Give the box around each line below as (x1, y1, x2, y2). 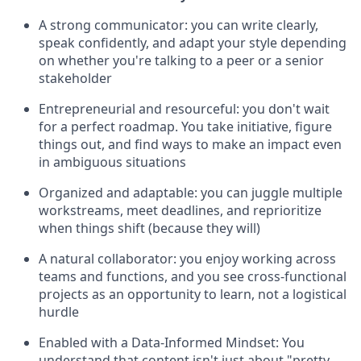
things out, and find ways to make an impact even (39, 135, 342, 153)
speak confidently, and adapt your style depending (39, 34, 346, 52)
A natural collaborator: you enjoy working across (39, 250, 336, 268)
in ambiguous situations (39, 153, 186, 171)
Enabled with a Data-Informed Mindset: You (39, 334, 305, 351)
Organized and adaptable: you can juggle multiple (39, 184, 342, 201)
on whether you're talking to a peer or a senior (39, 52, 324, 69)
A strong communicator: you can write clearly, (39, 16, 318, 34)
